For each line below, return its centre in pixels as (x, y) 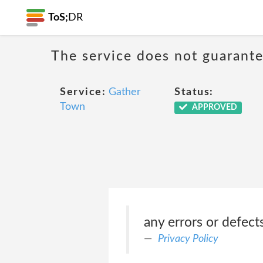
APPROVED (213, 107)
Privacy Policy (188, 239)
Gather (125, 92)
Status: (194, 92)
